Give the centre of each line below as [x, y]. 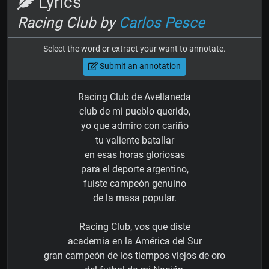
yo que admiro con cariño [134, 125]
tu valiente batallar [134, 140]
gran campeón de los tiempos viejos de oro [134, 255]
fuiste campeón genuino [134, 183]
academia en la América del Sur [134, 241]
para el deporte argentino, [134, 169]
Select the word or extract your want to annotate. [134, 48]
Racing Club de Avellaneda [134, 97]
